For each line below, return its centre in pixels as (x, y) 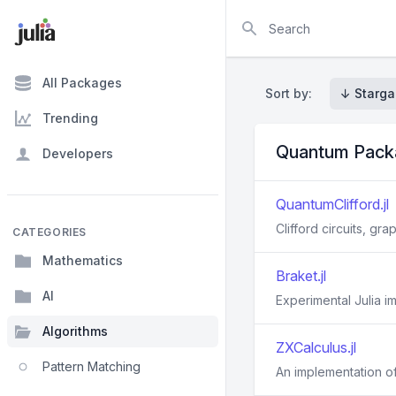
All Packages (82, 83)
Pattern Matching (91, 366)
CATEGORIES (49, 232)
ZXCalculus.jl (316, 347)
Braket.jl (301, 276)
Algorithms (75, 331)
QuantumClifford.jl (332, 204)
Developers (78, 153)
